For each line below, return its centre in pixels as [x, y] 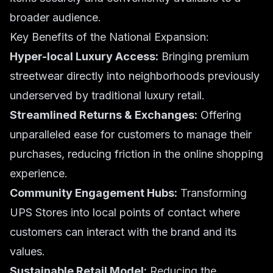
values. [27, 251]
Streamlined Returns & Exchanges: [104, 115]
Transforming [212, 193]
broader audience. [55, 17]
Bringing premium [204, 56]
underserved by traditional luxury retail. [107, 95]
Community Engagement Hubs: [94, 193]
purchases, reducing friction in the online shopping [136, 154]
